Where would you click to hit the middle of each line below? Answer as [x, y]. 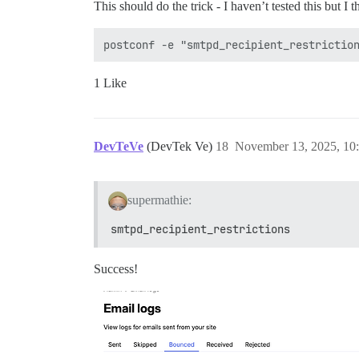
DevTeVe [119, 147]
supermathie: [159, 200]
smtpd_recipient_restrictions [200, 229]
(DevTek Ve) [181, 147]
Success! [116, 268]
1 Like [110, 83]
